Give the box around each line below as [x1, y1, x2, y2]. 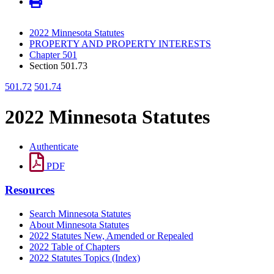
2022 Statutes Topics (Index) [29, 252, 140, 263]
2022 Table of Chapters [29, 241, 120, 252]
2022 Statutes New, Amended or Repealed [29, 230, 193, 241]
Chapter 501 [29, 50, 77, 61]
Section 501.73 [29, 61, 87, 72]
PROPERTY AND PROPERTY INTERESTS [29, 39, 211, 50]
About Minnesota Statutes [29, 219, 129, 230]
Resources [5, 183, 54, 196]
